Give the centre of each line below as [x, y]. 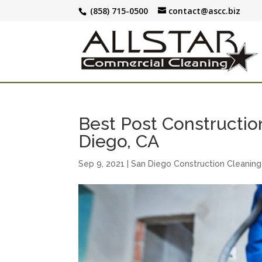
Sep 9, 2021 [102, 164]
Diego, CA [119, 141]
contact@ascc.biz [205, 11]
